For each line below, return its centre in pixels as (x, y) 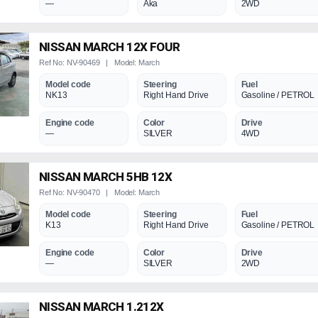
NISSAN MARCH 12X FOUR (110, 47)
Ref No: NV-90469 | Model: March (100, 62)
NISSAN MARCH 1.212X (102, 307)
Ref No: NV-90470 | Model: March (100, 192)
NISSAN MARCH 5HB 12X (106, 177)
